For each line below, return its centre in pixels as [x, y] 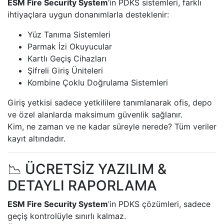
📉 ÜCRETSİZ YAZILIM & [87, 169]
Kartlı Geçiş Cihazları [67, 58]
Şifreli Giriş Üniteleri [65, 70]
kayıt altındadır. [36, 138]
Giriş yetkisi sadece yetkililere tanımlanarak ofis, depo [110, 102]
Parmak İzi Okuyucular [70, 46]
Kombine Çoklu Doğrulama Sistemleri [98, 82]
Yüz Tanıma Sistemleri [69, 34]
